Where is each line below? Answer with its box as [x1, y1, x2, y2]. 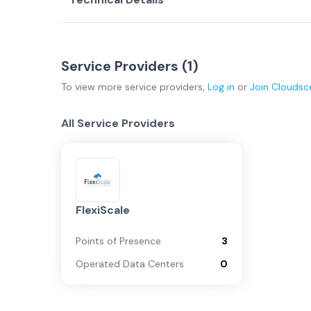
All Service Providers [61, 116, 175, 131]
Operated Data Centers [76, 258, 184, 270]
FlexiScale [76, 203, 130, 217]
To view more [61, 81, 125, 93]
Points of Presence [76, 235, 161, 247]
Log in [208, 81, 235, 93]
